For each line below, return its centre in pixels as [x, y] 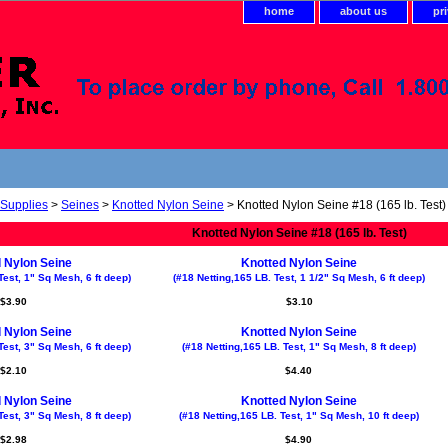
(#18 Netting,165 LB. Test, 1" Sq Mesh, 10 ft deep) [298, 415]
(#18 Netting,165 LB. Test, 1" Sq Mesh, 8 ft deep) [298, 346]
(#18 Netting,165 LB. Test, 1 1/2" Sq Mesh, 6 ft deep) [299, 277]
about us [363, 11]
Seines [80, 205]
